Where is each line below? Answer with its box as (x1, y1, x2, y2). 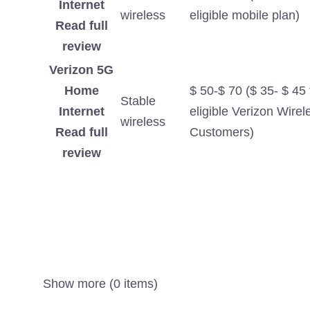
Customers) (190, 125, 254, 140)
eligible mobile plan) (190, 8, 300, 23)
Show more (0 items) (43, 277, 158, 291)
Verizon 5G (49, 63, 113, 77)
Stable (120, 94, 156, 109)
